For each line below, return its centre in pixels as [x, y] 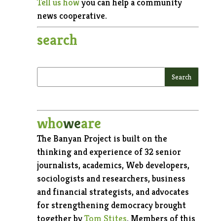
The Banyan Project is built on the [102, 138]
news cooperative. [72, 16]
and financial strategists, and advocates [113, 191]
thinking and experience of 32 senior [109, 151]
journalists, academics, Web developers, [113, 165]
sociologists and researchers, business [111, 178]
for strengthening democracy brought [111, 205]
